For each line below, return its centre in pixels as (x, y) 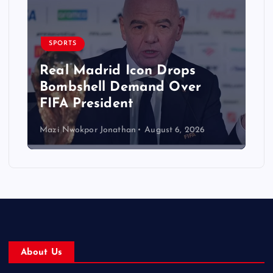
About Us (42, 252)
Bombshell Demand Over (121, 87)
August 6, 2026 (175, 130)
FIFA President (87, 104)
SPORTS (63, 44)
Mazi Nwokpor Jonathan (88, 130)
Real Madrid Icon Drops (118, 71)
